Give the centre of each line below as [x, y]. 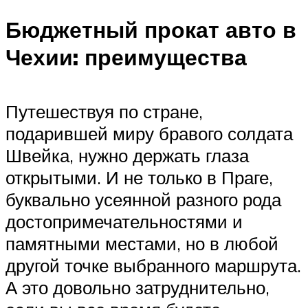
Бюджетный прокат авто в [151, 30]
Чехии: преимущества [126, 57]
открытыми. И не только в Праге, [139, 177]
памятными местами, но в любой [142, 243]
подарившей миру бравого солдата [149, 133]
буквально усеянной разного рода [143, 199]
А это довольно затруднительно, [137, 287]
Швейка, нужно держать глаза [127, 155]
